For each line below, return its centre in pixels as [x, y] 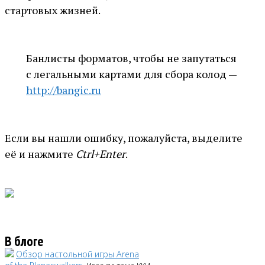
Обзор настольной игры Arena [77, 254]
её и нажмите [40, 154]
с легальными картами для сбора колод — [131, 74]
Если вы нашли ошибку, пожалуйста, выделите [124, 138]
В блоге [24, 241]
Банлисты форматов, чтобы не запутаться [131, 58]
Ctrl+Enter [101, 154]
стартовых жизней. [53, 10]
